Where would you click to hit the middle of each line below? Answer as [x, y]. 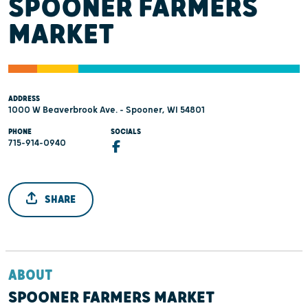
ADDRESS [24, 99]
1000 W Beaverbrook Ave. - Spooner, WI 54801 [107, 110]
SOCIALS [126, 132]
